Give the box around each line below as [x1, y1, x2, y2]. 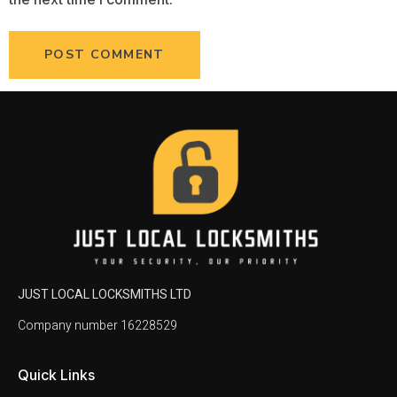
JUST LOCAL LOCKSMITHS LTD [18, 284, 191, 304]
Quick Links [18, 365, 95, 384]
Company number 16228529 [18, 316, 177, 336]
